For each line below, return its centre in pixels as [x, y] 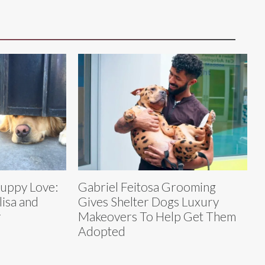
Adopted [102, 231]
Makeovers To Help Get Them [157, 216]
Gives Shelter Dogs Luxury [148, 201]
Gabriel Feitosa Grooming [147, 186]
